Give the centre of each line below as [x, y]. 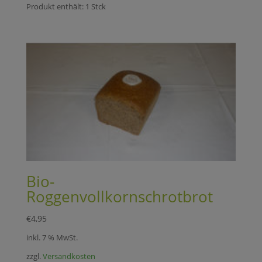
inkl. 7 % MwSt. [52, 238]
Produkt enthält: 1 [58, 7]
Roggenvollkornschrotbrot [119, 196]
